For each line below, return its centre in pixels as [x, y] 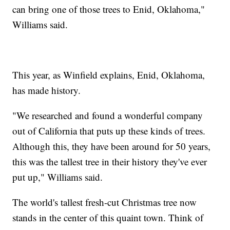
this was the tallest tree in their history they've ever [110, 161]
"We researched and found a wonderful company [108, 115]
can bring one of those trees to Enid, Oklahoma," [109, 9]
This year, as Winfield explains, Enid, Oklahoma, [109, 74]
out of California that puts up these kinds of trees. [109, 130]
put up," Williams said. [58, 177]
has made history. [47, 90]
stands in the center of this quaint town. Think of [108, 217]
